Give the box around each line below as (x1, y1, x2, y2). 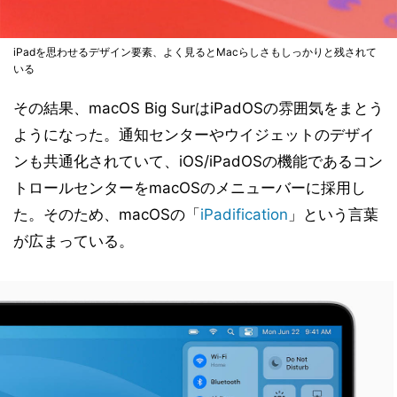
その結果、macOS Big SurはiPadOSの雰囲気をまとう (13, 99, 384, 118)
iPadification (200, 206, 288, 224)
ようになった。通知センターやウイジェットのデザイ (13, 126, 375, 144)
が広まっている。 (13, 232, 134, 251)
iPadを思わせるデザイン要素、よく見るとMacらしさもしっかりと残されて (13, 45, 377, 59)
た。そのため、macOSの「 (13, 206, 200, 224)
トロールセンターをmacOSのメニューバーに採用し (13, 179, 366, 198)
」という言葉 (288, 206, 378, 224)
